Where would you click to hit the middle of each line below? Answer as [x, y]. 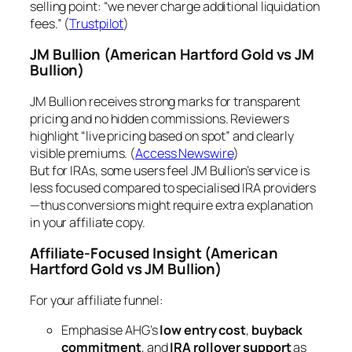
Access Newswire [184, 153]
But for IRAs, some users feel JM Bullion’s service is [170, 170]
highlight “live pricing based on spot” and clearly [162, 136]
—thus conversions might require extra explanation [172, 205]
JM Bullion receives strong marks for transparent [165, 101]
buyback [277, 330]
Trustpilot [97, 23]
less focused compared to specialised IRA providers [173, 187]
